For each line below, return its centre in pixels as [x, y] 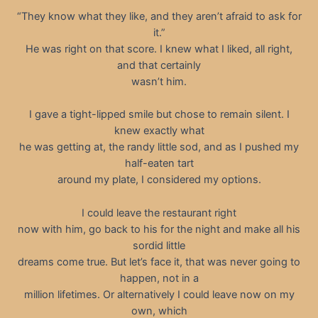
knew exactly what [159, 131]
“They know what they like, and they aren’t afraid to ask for [159, 16]
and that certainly [159, 65]
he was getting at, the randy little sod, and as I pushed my [159, 147]
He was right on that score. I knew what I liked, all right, [159, 49]
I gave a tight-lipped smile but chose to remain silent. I [159, 115]
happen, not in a [159, 278]
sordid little [159, 245]
